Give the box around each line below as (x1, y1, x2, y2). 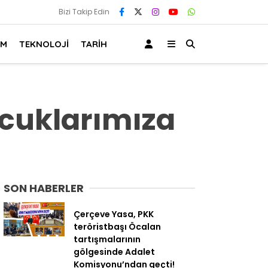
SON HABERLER (4, 181, 84, 196)
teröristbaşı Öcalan (74, 221, 161, 233)
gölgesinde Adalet (74, 246, 155, 258)
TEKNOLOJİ (19, 38, 69, 50)
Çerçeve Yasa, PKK (74, 208, 154, 220)
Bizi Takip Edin (59, 7, 109, 17)
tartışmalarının (74, 233, 141, 245)
